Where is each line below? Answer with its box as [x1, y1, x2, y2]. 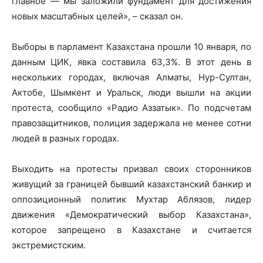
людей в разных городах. [12, 132, 119, 144]
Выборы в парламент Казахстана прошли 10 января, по [12, 41, 251, 52]
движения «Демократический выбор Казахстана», [12, 208, 251, 220]
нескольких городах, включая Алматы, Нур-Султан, [12, 71, 251, 83]
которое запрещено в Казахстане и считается [12, 224, 251, 235]
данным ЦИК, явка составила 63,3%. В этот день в [12, 56, 251, 68]
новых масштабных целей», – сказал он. [12, 10, 183, 22]
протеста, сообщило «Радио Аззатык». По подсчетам [12, 102, 251, 113]
